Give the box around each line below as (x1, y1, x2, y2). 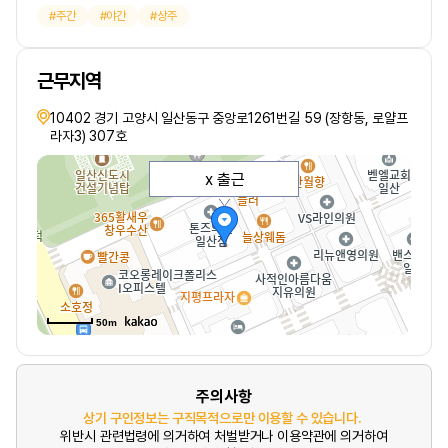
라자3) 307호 (50, 128, 127, 144)
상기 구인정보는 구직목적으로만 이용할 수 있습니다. (83, 410, 362, 426)
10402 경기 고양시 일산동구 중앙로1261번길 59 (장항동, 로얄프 (50, 110, 408, 126)
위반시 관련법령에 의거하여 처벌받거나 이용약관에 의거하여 (60, 428, 388, 444)
